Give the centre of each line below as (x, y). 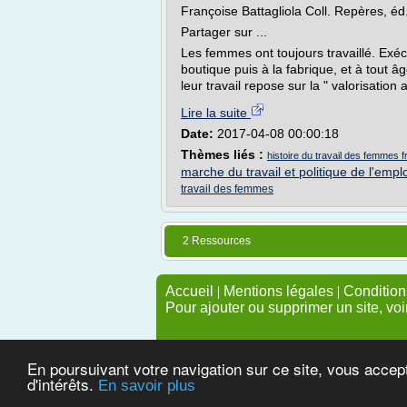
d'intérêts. (63, 384)
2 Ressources (217, 241)
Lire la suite (216, 113)
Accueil (189, 291)
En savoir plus (147, 386)
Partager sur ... (224, 32)
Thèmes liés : (224, 154)
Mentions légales (278, 291)
